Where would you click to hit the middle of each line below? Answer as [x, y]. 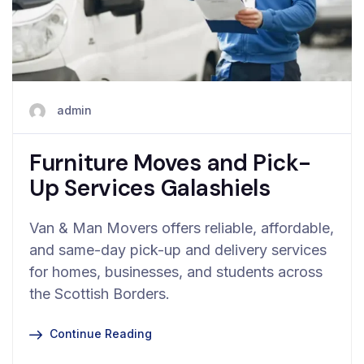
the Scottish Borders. [100, 293]
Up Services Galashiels [150, 188]
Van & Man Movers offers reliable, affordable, [182, 227]
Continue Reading [101, 333]
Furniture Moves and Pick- [170, 162]
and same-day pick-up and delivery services [178, 249]
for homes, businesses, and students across [176, 271]
